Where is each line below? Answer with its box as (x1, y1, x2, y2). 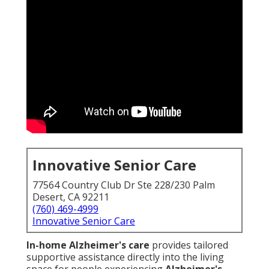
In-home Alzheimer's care (26, 238, 150, 252)
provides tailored (150, 238, 228, 252)
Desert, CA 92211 (32, 190, 109, 204)
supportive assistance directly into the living (26, 250, 224, 264)
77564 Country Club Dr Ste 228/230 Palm (32, 178, 215, 192)
